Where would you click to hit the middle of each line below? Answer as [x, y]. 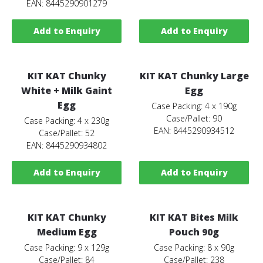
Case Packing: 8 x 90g [194, 247]
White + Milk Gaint [67, 90]
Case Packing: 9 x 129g [67, 247]
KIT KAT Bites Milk [194, 217]
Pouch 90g [194, 232]
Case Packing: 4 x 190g [194, 106]
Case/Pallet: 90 [194, 118]
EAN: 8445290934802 [67, 145]
